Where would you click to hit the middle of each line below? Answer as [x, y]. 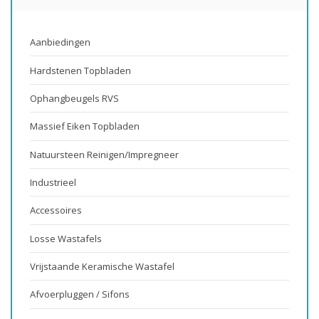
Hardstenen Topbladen [80, 70]
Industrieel [53, 183]
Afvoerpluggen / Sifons [80, 294]
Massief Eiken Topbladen [85, 126]
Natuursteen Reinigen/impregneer [104, 154]
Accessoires [56, 210]
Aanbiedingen [60, 42]
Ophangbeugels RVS [74, 98]
